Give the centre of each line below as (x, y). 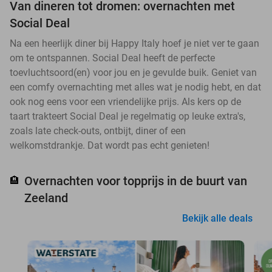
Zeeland (46, 198)
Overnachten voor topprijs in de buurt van (136, 181)
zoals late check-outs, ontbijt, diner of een (98, 131)
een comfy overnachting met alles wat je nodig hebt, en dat (135, 87)
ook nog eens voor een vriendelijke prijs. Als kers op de (125, 102)
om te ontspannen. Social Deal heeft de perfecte (112, 58)
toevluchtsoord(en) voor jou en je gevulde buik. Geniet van (133, 73)
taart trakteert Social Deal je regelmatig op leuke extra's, (127, 117)
